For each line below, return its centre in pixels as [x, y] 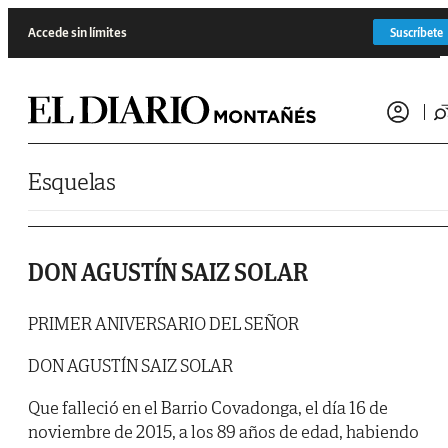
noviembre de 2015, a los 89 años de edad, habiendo [223, 432]
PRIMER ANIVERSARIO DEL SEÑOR [163, 324]
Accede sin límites [77, 32]
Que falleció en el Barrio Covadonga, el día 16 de [208, 408]
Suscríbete [416, 32]
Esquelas [72, 181]
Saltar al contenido [54, 14]
